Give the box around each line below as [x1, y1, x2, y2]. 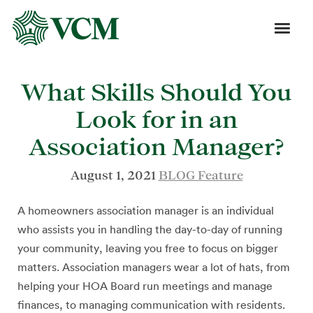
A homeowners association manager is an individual [17, 205, 274, 217]
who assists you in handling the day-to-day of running [17, 224, 282, 235]
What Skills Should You [21, 78, 292, 105]
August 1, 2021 [70, 168, 159, 182]
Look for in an [75, 105, 238, 132]
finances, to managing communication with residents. [17, 300, 285, 311]
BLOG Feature [158, 168, 243, 182]
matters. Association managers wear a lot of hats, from [17, 262, 290, 273]
